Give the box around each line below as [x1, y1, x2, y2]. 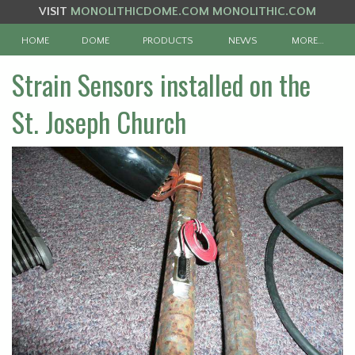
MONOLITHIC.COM [212, 5, 316, 18]
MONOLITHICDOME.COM [71, 5, 209, 18]
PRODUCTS [143, 35, 194, 46]
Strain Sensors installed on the [12, 64, 311, 105]
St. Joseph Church [12, 101, 186, 143]
